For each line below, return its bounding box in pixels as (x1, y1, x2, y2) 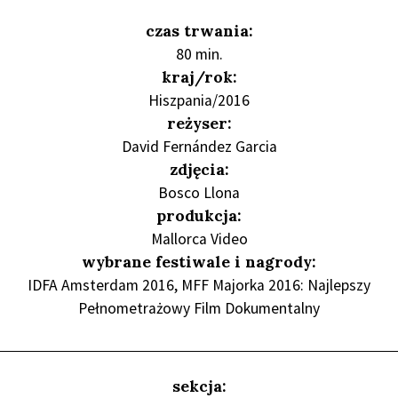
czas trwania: (145, 20, 253, 41)
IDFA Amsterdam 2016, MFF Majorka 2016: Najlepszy (28, 275, 370, 295)
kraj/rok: (161, 66, 237, 87)
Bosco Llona (158, 182, 240, 203)
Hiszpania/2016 (148, 90, 250, 110)
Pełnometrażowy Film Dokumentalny (78, 298, 320, 318)
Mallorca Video (150, 228, 248, 249)
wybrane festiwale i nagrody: (82, 251, 316, 272)
